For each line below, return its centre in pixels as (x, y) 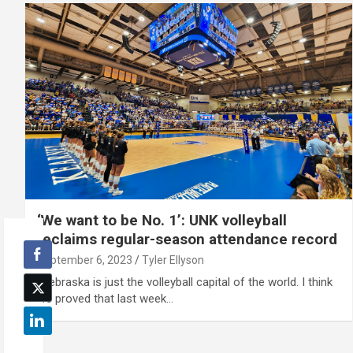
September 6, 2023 (85, 260)
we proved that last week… (105, 298)
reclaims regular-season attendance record (187, 239)
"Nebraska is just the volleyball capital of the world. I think (185, 282)
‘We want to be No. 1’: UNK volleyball (162, 220)
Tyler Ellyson (173, 260)
